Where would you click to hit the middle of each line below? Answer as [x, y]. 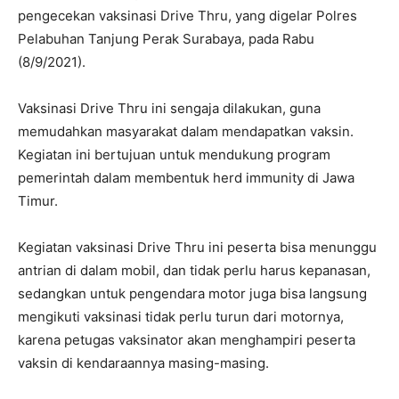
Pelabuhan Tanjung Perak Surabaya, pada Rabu [166, 39]
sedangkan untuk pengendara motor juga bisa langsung [192, 294]
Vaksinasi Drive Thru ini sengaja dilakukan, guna [169, 109]
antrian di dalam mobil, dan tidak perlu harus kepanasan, [194, 271]
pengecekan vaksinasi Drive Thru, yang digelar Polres [187, 16]
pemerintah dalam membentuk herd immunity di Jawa [186, 178]
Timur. [38, 201]
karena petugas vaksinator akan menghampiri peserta [187, 340]
